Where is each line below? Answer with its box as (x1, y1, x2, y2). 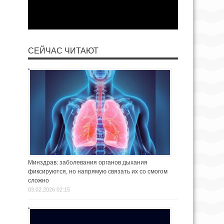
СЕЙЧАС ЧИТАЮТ (28, 46, 98, 55)
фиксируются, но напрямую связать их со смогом (28, 168, 167, 175)
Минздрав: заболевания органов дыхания (28, 159, 147, 166)
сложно (28, 177, 49, 184)
